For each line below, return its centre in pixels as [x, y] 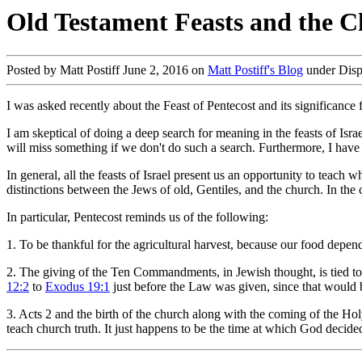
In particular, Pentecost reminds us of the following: [137, 217]
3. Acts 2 [29, 314]
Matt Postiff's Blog [255, 69]
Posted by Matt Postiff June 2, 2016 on [107, 69]
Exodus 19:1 [78, 286]
